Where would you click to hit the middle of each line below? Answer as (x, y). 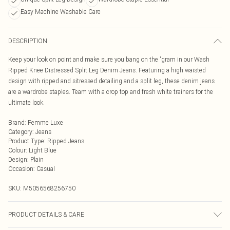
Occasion (21, 169)
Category (20, 132)
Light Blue (43, 150)
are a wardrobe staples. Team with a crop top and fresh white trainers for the (111, 92)
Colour (17, 150)
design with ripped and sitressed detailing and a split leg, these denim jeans (111, 81)
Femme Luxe (45, 122)
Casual (46, 169)
